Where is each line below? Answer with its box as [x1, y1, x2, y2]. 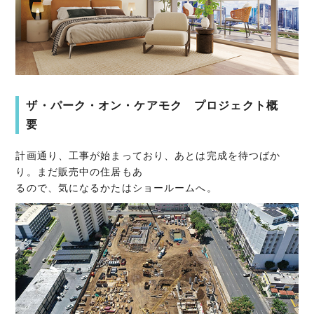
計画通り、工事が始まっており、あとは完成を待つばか [15, 149, 281, 161]
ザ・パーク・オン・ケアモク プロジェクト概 [26, 99, 278, 111]
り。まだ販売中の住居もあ [15, 165, 143, 177]
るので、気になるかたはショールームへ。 [15, 182, 217, 193]
